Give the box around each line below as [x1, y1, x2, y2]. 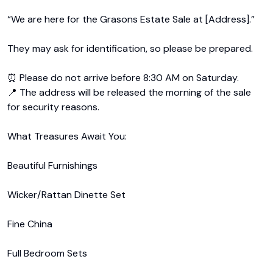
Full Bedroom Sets [7, 247, 87, 260]
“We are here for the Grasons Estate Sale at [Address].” [7, 13, 255, 26]
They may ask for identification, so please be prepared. [7, 42, 253, 55]
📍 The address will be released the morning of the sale [7, 86, 251, 99]
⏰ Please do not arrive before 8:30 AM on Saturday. [7, 71, 239, 84]
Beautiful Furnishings [7, 159, 97, 172]
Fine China [7, 218, 52, 230]
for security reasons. [7, 101, 99, 113]
